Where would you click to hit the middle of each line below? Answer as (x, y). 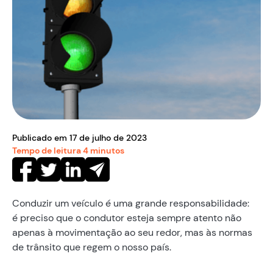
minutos (106, 150)
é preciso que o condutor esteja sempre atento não (127, 218)
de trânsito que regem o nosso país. (92, 247)
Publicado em (41, 137)
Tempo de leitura (48, 150)
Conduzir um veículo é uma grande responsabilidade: (131, 203)
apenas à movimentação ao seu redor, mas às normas (132, 232)
